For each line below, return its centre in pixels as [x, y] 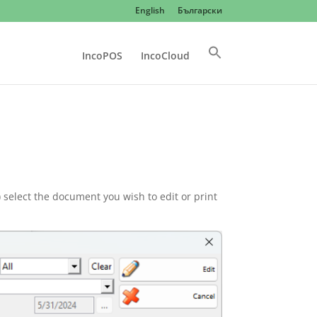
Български [200, 10]
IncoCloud [165, 56]
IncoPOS [102, 56]
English [150, 10]
